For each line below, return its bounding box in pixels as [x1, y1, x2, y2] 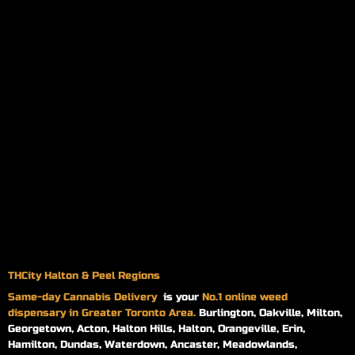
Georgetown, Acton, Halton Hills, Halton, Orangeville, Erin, [7, 322, 305, 335]
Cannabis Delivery [63, 290, 163, 303]
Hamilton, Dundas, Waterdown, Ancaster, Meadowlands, [7, 338, 297, 351]
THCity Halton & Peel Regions [7, 269, 160, 283]
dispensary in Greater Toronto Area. [7, 306, 199, 319]
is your [162, 290, 202, 303]
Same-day [7, 290, 63, 303]
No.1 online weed [201, 290, 288, 303]
